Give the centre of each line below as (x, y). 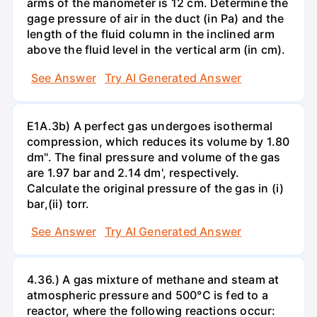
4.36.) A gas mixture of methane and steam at (153, 280)
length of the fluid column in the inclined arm (151, 34)
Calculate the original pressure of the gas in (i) (156, 188)
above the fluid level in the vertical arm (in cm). (156, 50)
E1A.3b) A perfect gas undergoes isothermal (150, 126)
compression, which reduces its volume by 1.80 (158, 141)
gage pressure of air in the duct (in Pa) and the (156, 19)
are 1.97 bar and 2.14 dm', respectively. (133, 172)
